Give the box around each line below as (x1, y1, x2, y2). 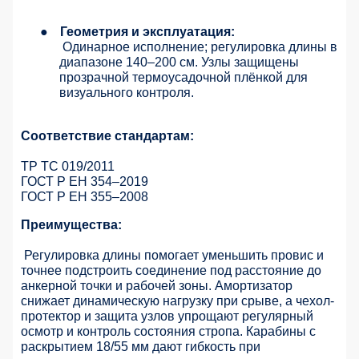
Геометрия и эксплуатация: (60, 25, 235, 39)
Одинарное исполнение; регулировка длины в (63, 40, 337, 54)
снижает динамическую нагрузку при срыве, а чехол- (21, 294, 334, 309)
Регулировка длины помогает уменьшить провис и (24, 248, 324, 263)
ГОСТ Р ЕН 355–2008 (21, 190, 148, 204)
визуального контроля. (59, 86, 194, 100)
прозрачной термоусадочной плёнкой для (59, 71, 308, 85)
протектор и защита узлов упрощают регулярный (21, 309, 313, 324)
